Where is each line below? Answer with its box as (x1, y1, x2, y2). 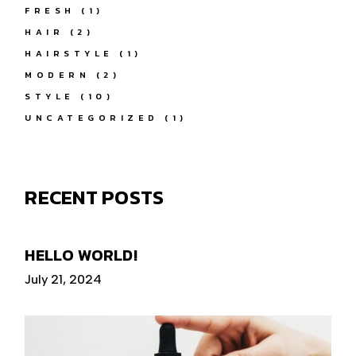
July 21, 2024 (25, 272, 103, 288)
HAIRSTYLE (25, 47, 114, 60)
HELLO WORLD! (25, 243, 137, 268)
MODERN (25, 68, 91, 82)
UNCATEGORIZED (25, 111, 159, 125)
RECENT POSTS (25, 182, 164, 213)
